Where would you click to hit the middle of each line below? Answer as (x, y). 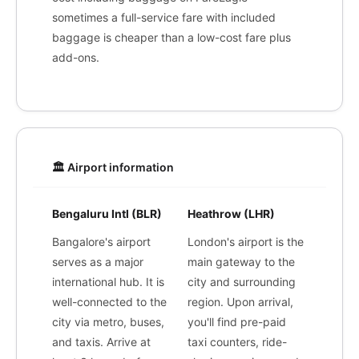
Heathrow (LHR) (231, 214)
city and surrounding (242, 282)
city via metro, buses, (108, 322)
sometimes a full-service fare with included (164, 17)
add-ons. (76, 57)
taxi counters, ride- (237, 342)
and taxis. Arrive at (101, 342)
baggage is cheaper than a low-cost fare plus (171, 37)
